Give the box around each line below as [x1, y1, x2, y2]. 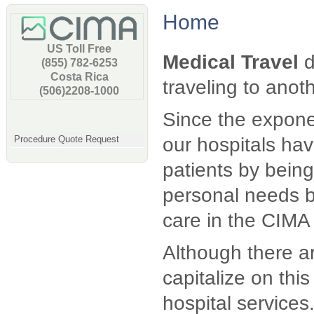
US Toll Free [47, 43, 111, 55]
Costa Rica [50, 71, 109, 83]
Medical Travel [163, 51, 299, 73]
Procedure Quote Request [14, 134, 119, 144]
